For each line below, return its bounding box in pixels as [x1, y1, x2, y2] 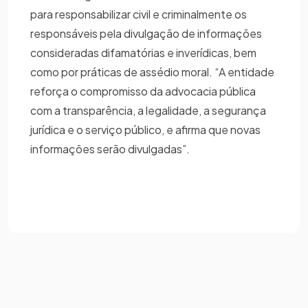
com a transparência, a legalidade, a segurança [30, 102, 266, 118]
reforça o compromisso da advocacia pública [30, 83, 256, 98]
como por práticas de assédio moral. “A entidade [30, 64, 274, 79]
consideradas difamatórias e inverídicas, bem [30, 45, 256, 60]
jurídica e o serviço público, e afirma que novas [30, 122, 261, 137]
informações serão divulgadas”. [30, 141, 190, 156]
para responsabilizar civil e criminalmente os [30, 6, 247, 21]
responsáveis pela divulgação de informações [30, 25, 262, 41]
